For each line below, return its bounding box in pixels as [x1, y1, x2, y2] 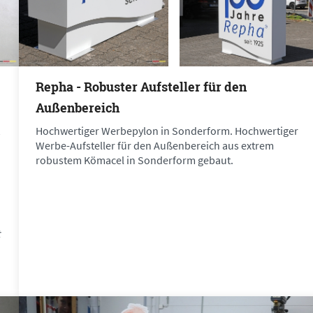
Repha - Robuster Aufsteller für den [36, 78, 247, 96]
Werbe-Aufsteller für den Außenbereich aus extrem [36, 138, 274, 153]
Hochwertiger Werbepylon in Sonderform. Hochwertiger [36, 124, 298, 138]
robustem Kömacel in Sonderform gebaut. [36, 153, 233, 168]
